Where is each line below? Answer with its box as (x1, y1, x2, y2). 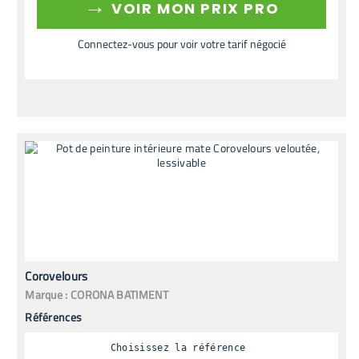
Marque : (25, 285, 68, 303)
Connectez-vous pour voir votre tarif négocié (77, 34, 286, 52)
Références (25, 308, 83, 325)
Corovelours (25, 266, 88, 285)
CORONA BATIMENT (71, 285, 168, 303)
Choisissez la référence (110, 342, 246, 354)
